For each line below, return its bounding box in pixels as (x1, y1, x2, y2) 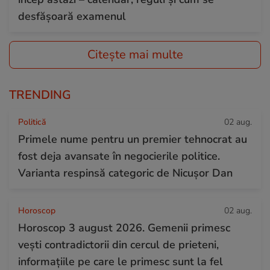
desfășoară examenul (18, 9, 126, 24)
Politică (18, 116, 46, 128)
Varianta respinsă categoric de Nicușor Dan (18, 166, 233, 181)
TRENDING (9, 87, 71, 104)
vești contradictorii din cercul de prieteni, (18, 237, 219, 253)
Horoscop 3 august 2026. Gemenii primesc (18, 221, 230, 236)
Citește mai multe (87, 46, 183, 63)
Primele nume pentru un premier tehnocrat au (18, 132, 247, 147)
